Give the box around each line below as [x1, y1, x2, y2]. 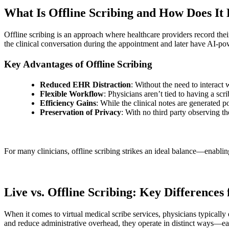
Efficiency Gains [40, 98, 96, 107]
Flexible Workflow [40, 89, 104, 98]
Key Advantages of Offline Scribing [4, 58, 152, 70]
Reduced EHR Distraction [40, 80, 131, 89]
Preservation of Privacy [40, 107, 121, 117]
